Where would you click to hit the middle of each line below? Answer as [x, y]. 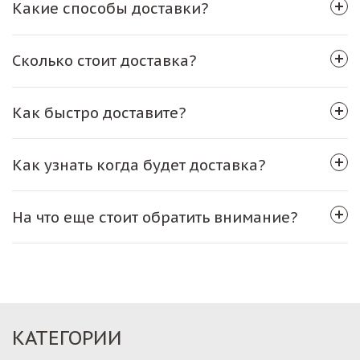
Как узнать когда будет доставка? [139, 164]
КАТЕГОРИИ [67, 337]
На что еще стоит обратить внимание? [155, 217]
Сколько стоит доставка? [104, 61]
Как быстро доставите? [99, 112]
